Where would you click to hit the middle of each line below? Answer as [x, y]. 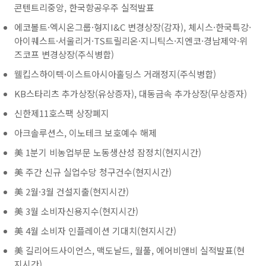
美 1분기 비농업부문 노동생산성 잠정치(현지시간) [108, 152]
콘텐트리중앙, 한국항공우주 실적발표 [84, 7]
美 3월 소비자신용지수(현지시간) [76, 211]
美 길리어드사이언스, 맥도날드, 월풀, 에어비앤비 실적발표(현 [129, 250]
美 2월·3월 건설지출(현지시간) [72, 191]
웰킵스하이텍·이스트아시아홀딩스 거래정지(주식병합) [115, 74]
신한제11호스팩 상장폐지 [62, 113]
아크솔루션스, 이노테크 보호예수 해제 [85, 133]
